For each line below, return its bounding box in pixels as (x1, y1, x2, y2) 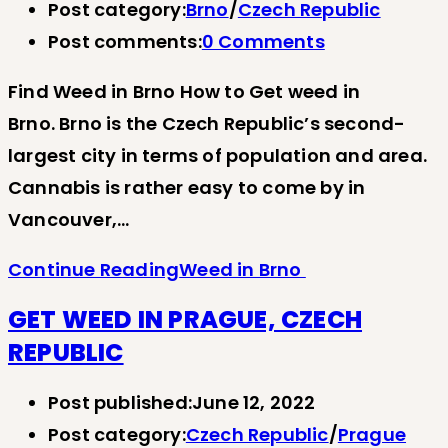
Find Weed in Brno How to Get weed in (8, 79, 361, 105)
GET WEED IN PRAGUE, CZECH (8, 302, 363, 336)
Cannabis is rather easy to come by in (8, 175, 366, 201)
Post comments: (48, 29, 202, 55)
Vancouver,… (8, 207, 130, 233)
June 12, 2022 (192, 389, 316, 415)
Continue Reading (8, 257, 180, 283)
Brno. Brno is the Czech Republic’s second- (8, 111, 406, 137)
